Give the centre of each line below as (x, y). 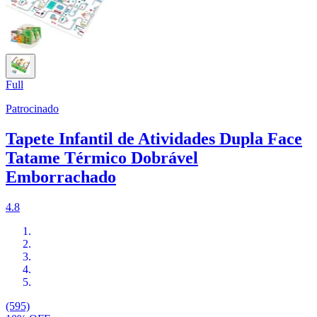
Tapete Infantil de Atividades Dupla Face (154, 139)
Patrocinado (32, 109)
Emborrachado (61, 177)
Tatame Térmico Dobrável (102, 158)
